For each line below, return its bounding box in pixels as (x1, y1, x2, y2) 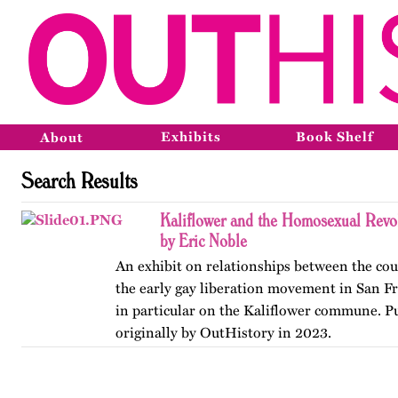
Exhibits (161, 129, 221, 145)
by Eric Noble (160, 229, 247, 251)
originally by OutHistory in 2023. (115, 324, 331, 341)
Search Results (21, 166, 138, 194)
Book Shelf (296, 129, 373, 145)
